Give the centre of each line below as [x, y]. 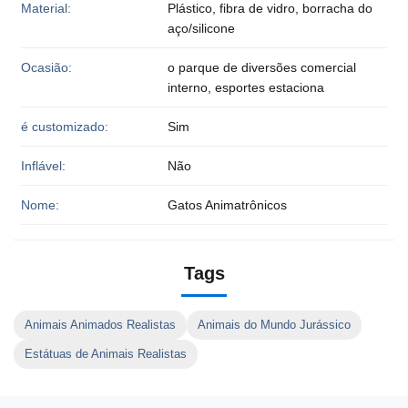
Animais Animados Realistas [100, 324]
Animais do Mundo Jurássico [274, 324]
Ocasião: [46, 67]
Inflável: [43, 165]
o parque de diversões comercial [261, 67]
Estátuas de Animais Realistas [106, 353]
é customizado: [65, 126]
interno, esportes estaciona [245, 87]
